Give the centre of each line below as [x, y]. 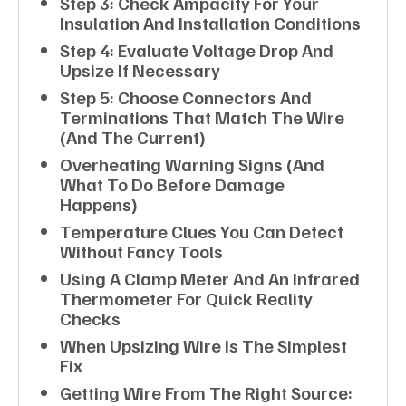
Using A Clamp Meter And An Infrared [210, 278]
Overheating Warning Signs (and [192, 164]
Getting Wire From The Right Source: [206, 392]
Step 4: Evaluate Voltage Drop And [197, 49]
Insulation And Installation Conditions [210, 22]
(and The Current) [133, 136]
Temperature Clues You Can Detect [202, 231]
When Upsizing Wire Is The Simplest [203, 345]
